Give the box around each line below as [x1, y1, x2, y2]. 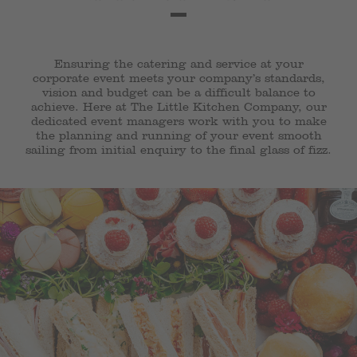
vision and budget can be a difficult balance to [41, 85, 316, 100]
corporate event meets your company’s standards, [32, 71, 325, 86]
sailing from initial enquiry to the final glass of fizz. [25, 143, 331, 158]
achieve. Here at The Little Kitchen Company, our [30, 100, 327, 115]
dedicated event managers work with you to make [30, 114, 327, 129]
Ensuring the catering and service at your [53, 57, 304, 72]
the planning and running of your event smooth [35, 128, 322, 143]
